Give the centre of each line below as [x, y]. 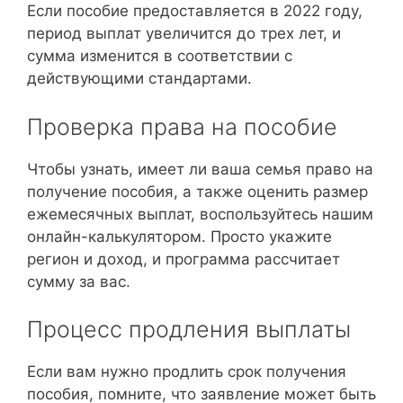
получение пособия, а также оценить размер [197, 191]
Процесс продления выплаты [189, 329]
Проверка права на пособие [182, 126]
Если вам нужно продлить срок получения [187, 372]
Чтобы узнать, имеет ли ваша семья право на [200, 169]
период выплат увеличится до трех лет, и [184, 33]
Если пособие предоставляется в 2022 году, [195, 11]
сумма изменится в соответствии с [160, 56]
